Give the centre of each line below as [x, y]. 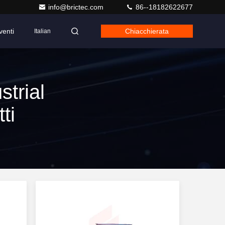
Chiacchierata [147, 31]
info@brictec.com [77, 7]
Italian [42, 31]
